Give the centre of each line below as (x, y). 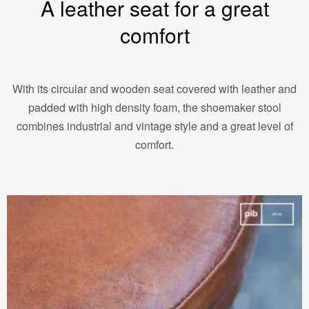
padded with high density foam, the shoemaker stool (154, 108)
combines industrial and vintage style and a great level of (154, 126)
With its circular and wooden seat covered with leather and (154, 89)
